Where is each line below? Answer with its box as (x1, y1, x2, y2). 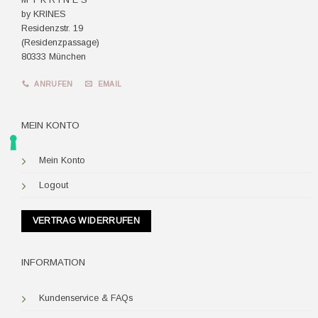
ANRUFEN (34, 80, 73, 89)
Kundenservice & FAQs (38, 292, 133, 303)
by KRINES (21, 9, 66, 19)
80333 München (21, 51, 86, 62)
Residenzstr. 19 (21, 23, 83, 33)
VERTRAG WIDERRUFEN (32, 215, 141, 226)
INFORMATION (21, 257, 85, 268)
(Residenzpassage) (21, 37, 99, 48)
